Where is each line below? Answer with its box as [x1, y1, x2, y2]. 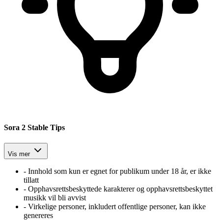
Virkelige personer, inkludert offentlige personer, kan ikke [28, 202, 206, 211]
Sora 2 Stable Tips [4, 123, 65, 132]
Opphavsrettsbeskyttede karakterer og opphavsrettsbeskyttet [28, 184, 213, 193]
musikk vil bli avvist [24, 193, 86, 202]
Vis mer [8, 150, 30, 158]
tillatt [24, 175, 39, 184]
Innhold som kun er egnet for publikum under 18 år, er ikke [28, 166, 211, 175]
